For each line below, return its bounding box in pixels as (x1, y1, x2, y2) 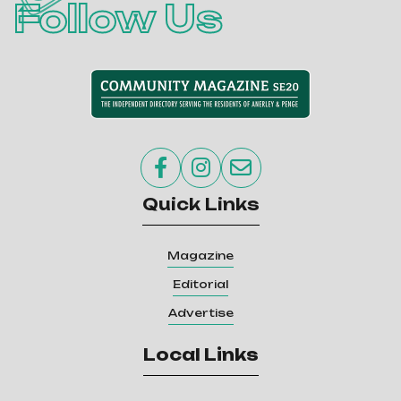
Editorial (173, 277, 228, 292)
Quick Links (141, 194, 260, 215)
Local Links (142, 345, 259, 365)
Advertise (167, 306, 234, 320)
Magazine (167, 249, 234, 263)
